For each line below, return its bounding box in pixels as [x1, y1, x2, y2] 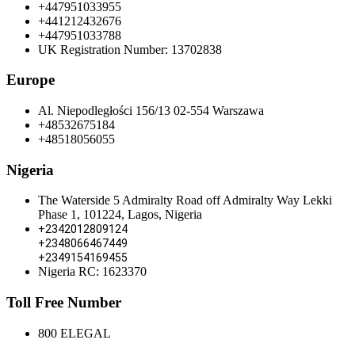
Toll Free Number [6, 294, 121, 311]
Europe [6, 71, 55, 89]
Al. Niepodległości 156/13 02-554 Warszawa [38, 103, 264, 117]
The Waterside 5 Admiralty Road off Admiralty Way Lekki [38, 193, 332, 208]
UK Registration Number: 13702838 [38, 42, 222, 56]
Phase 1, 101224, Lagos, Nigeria [38, 208, 202, 222]
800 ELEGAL [38, 326, 111, 340]
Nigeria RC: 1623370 [38, 265, 147, 279]
